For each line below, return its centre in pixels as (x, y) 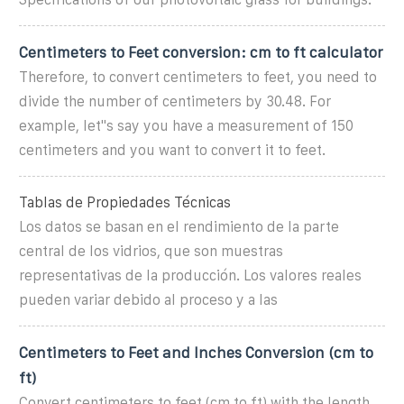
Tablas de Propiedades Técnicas (125, 202)
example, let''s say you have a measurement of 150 (186, 125)
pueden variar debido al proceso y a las (148, 299)
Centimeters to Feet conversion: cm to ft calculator (201, 52)
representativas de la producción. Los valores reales (190, 275)
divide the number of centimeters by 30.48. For (175, 101)
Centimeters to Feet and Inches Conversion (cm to (196, 352)
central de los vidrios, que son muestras (151, 251)
